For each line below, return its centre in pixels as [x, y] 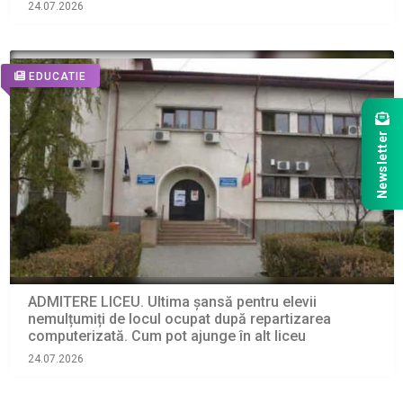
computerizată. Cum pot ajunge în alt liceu [166, 336]
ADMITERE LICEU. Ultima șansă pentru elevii [172, 302]
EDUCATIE [57, 76]
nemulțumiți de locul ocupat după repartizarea [179, 319]
